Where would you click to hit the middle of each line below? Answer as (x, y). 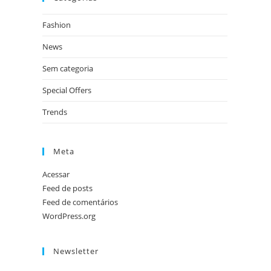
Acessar (56, 174)
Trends (55, 112)
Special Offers (67, 90)
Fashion (57, 25)
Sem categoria (68, 68)
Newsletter (76, 251)
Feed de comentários (80, 202)
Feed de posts (67, 188)
